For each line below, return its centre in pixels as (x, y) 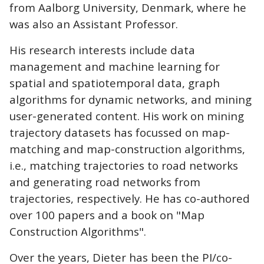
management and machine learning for (115, 66)
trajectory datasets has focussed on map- (120, 132)
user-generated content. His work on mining (127, 115)
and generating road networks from (105, 181)
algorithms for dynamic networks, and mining (131, 99)
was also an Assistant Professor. (94, 24)
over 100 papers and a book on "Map (107, 214)
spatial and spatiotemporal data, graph (115, 82)
